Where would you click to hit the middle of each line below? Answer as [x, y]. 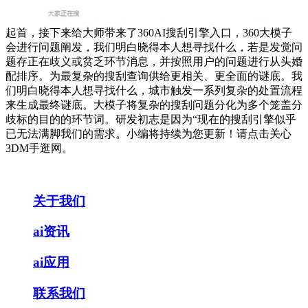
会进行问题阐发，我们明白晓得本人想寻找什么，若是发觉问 [154, 47]
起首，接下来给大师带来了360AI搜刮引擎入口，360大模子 [149, 33]
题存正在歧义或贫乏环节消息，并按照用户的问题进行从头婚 [154, 62]
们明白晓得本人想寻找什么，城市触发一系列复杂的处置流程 [154, 90]
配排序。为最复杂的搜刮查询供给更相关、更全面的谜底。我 [154, 76]
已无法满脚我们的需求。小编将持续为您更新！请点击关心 [148, 134]
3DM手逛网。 [39, 148]
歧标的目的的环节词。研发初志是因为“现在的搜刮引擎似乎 [151, 119]
